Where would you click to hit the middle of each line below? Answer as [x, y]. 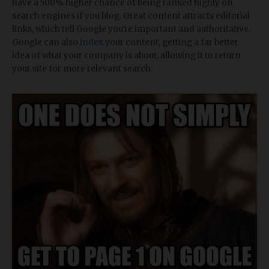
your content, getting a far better [171, 42]
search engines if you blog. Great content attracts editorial [131, 16]
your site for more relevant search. [82, 68]
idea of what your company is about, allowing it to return [126, 55]
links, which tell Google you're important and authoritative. [131, 29]
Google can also [46, 42]
